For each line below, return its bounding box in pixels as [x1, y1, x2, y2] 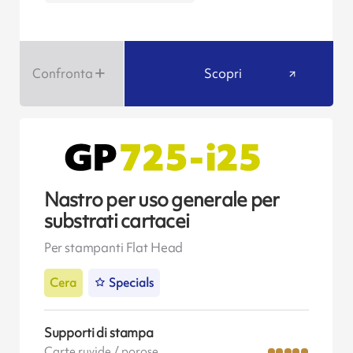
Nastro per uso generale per [43, 186, 280, 213]
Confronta [32, 65, 93, 83]
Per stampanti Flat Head [43, 239, 184, 257]
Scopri [203, 65, 242, 83]
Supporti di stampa [43, 323, 154, 341]
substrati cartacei [43, 207, 190, 234]
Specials [109, 275, 154, 291]
